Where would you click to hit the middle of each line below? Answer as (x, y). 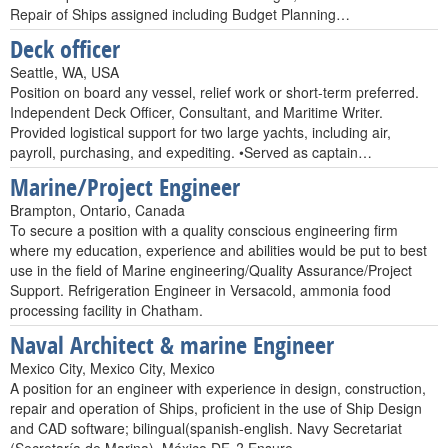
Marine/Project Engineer (125, 187)
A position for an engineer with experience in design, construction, (218, 388)
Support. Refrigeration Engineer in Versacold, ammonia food (200, 290)
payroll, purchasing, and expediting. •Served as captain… (191, 152)
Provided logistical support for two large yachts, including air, (200, 132)
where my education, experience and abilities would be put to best (218, 250)
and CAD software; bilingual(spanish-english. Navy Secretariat (206, 428)
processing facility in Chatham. (106, 310)
